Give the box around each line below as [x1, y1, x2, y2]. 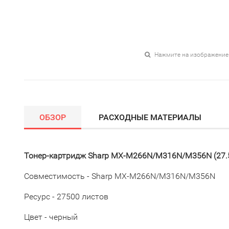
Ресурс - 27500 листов [24, 192, 108, 201]
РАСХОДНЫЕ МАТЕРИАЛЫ [99, 112, 201, 122]
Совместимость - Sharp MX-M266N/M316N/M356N [24, 171, 215, 181]
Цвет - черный [24, 212, 78, 222]
